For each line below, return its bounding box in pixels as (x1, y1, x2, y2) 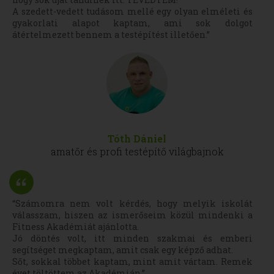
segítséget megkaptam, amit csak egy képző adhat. (12, 244, 233, 256)
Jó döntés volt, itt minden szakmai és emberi (12, 232, 253, 244)
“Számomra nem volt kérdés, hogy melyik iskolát (12, 198, 253, 209)
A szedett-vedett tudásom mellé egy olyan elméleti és (12, 6, 253, 17)
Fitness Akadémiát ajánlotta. (12, 221, 139, 232)
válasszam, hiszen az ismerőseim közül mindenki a (12, 209, 253, 221)
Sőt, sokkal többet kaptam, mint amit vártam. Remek (12, 256, 253, 267)
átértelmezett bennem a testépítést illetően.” (12, 29, 210, 40)
